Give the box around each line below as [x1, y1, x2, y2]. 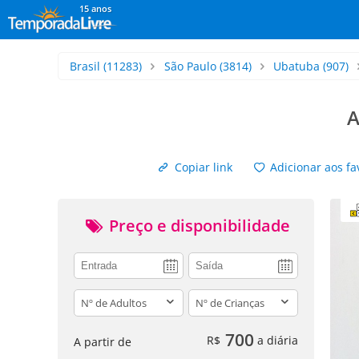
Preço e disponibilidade [104, 215, 290, 236]
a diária [254, 332, 298, 348]
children [188, 289, 236, 305]
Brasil [70, 58, 100, 74]
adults [74, 289, 110, 305]
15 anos [79, 2, 111, 14]
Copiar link [171, 159, 232, 175]
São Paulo [163, 58, 216, 74]
